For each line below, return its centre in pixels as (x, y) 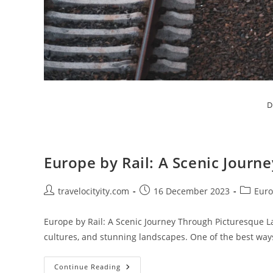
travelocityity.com (94, 191)
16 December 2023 (192, 191)
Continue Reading (87, 267)
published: (161, 203)
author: (58, 203)
